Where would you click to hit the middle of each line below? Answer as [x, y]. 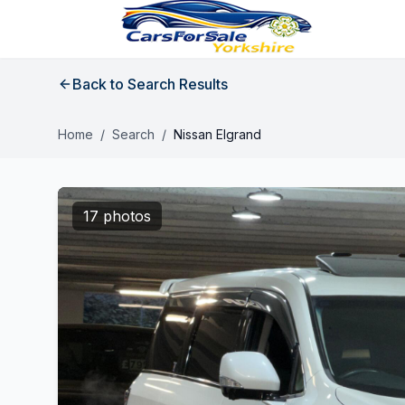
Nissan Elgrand [217, 134]
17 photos [117, 216]
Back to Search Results [150, 84]
